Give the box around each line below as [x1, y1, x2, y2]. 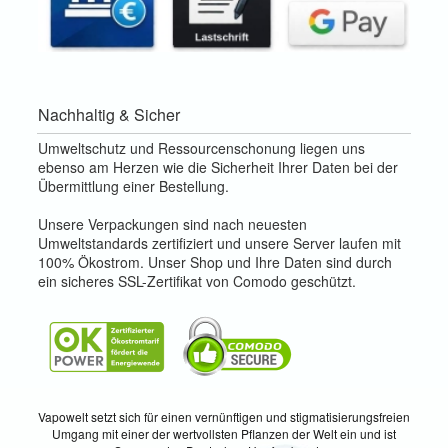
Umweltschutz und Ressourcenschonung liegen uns [38, 137, 365, 158]
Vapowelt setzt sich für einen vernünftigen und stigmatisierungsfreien [38, 407, 410, 425]
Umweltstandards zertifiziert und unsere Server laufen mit [38, 232, 401, 253]
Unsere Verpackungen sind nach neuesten [38, 213, 307, 234]
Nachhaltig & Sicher [38, 102, 180, 126]
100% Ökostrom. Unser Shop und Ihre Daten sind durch [38, 251, 392, 272]
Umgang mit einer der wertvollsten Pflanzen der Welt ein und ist [52, 424, 396, 442]
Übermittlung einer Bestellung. [38, 175, 233, 196]
